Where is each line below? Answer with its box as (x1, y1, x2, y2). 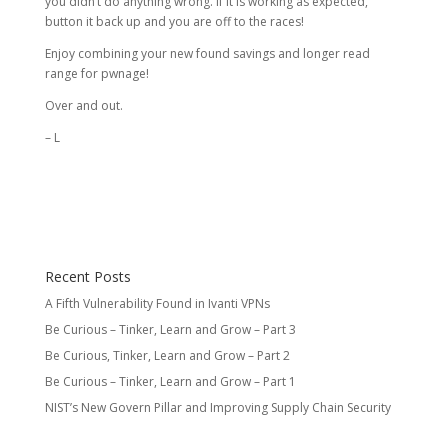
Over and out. (44, 97, 123, 115)
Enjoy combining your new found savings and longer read (44, 45, 370, 63)
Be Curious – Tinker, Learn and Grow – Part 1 (44, 373, 296, 391)
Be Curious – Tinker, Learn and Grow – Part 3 (44, 321, 296, 339)
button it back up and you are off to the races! (44, 13, 304, 31)
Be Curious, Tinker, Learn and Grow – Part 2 (44, 347, 290, 365)
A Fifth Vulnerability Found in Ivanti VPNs (44, 295, 270, 313)
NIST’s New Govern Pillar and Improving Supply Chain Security (44, 399, 391, 417)
